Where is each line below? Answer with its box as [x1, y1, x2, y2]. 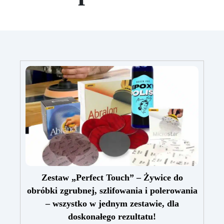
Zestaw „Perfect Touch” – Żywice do [41, 172, 183, 183]
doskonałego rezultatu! [68, 211, 156, 222]
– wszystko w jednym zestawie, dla [45, 198, 179, 209]
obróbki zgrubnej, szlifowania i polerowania [26, 185, 197, 196]
